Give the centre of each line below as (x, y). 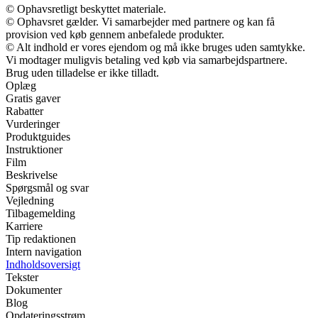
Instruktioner (34, 149)
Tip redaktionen (41, 238)
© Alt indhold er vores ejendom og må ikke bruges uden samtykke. (155, 47)
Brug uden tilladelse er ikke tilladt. (82, 72)
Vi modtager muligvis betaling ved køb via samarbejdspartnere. (147, 60)
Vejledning (30, 200)
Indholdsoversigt (43, 264)
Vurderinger (33, 124)
